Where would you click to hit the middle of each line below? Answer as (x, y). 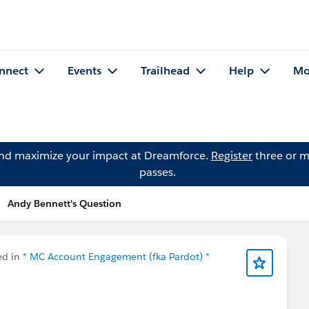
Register (232, 156)
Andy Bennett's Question (64, 203)
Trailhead (165, 71)
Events (84, 71)
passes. (157, 172)
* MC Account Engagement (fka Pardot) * (116, 257)
